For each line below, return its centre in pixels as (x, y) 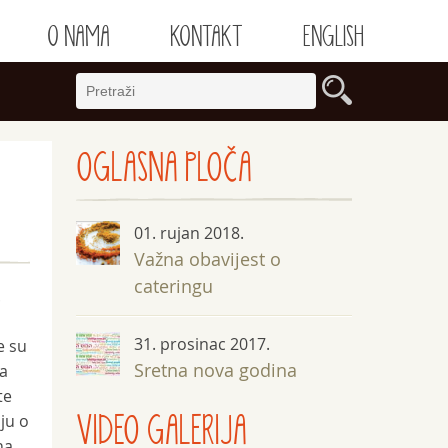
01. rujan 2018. (189, 233)
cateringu (174, 286)
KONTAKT (206, 37)
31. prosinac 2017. (202, 344)
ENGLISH (333, 37)
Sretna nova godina (216, 370)
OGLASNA (130, 168)
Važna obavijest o (208, 259)
